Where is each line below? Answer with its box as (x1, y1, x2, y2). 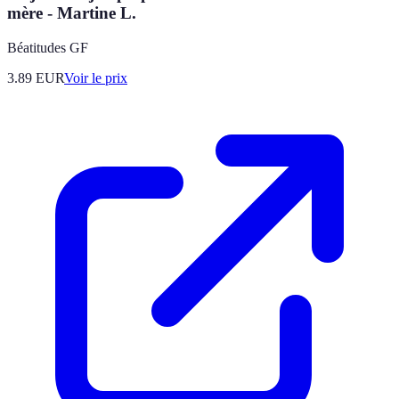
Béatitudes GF (7, 39, 88, 55)
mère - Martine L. (7, 3, 136, 22)
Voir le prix (64, 69, 127, 85)
